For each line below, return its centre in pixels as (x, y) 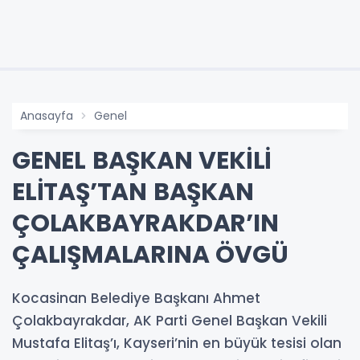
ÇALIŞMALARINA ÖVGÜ (150, 254)
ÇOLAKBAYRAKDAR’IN (145, 223)
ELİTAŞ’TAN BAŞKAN (133, 192)
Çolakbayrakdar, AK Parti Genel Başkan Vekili (170, 320)
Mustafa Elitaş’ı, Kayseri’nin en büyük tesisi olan (177, 343)
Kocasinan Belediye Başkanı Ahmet (136, 298)
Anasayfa (47, 115)
